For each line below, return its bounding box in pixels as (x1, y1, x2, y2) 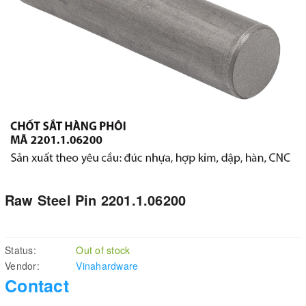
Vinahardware (76, 258, 139, 273)
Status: (5, 242, 36, 257)
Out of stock (76, 242, 130, 257)
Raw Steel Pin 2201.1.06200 (5, 190, 186, 210)
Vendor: (5, 258, 40, 273)
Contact (5, 273, 69, 298)
